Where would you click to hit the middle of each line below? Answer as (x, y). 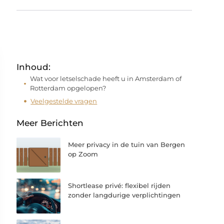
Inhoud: (34, 67)
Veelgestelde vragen (64, 101)
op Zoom (83, 154)
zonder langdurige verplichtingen (124, 195)
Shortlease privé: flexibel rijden (119, 186)
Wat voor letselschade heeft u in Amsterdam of (105, 78)
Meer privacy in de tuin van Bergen (127, 144)
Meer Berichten (50, 123)
